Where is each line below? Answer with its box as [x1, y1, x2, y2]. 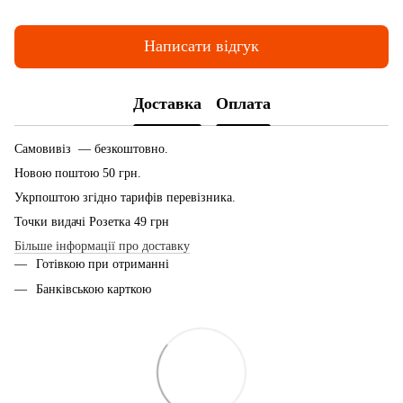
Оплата [215, 94, 271, 113]
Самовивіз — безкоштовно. [14, 141, 168, 156]
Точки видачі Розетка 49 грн [14, 214, 169, 228]
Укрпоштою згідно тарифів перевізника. [14, 190, 236, 204]
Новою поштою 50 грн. [14, 166, 141, 180]
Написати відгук [144, 37, 259, 56]
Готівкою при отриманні [36, 256, 169, 271]
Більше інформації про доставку [14, 238, 190, 253]
